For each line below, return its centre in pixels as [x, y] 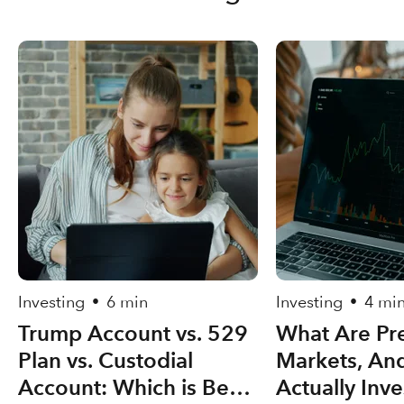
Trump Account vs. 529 [133, 333]
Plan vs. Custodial [106, 360]
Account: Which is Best [132, 387]
